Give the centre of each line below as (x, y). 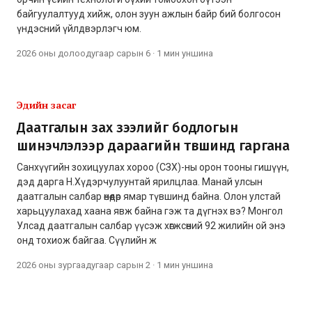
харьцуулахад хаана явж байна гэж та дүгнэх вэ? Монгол (150, 211)
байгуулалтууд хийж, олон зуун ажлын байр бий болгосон (149, 14)
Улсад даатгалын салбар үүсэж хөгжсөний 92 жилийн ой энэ (151, 225)
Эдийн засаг (46, 104)
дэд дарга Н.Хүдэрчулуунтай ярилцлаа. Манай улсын (140, 181)
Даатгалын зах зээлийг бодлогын (127, 127)
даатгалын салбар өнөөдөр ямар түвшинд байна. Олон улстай (149, 196)
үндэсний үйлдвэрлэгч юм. (79, 28)
